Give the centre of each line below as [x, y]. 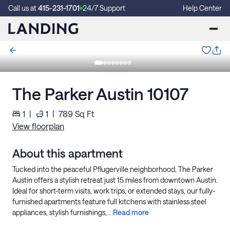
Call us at [23, 8]
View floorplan [38, 126]
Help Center [202, 8]
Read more [131, 212]
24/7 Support [104, 8]
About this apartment [68, 153]
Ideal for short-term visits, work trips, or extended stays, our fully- [114, 191]
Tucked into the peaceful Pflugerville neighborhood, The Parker [113, 169]
